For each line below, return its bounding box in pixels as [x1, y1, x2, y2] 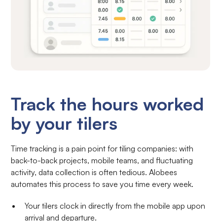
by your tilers [11, 112, 118, 135]
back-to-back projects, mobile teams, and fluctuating [11, 155, 193, 166]
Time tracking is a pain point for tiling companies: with [11, 144, 194, 154]
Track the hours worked [11, 93, 204, 115]
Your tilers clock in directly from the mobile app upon [25, 201, 206, 211]
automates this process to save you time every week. [11, 179, 194, 189]
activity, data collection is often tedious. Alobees [11, 167, 178, 178]
